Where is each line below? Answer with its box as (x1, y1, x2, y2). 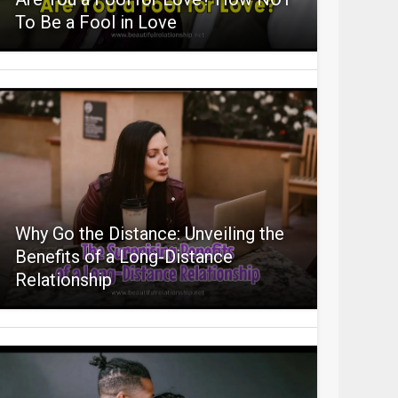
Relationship (14, 269, 112, 291)
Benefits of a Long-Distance (14, 246, 233, 267)
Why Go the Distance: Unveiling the (14, 223, 284, 244)
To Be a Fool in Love (14, 12, 177, 33)
